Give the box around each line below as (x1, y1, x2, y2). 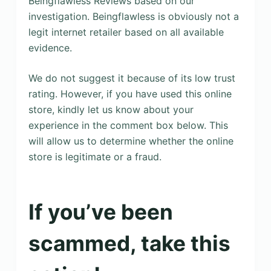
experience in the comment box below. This (28, 119, 228, 131)
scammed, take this (28, 230, 230, 256)
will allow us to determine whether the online (28, 134, 233, 147)
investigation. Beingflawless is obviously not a (28, 10, 239, 22)
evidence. (28, 41, 72, 54)
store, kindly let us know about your (28, 103, 194, 116)
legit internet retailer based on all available (28, 25, 224, 38)
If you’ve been (28, 199, 173, 224)
